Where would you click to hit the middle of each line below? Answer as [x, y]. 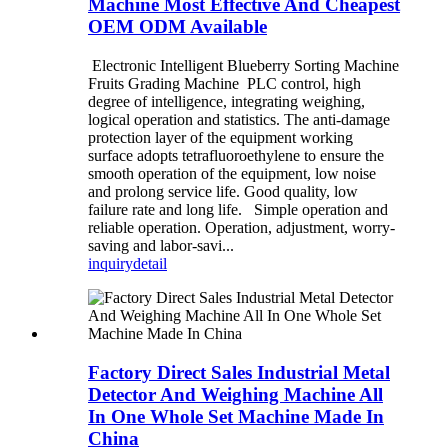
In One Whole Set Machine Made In [236, 416]
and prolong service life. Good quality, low [223, 192]
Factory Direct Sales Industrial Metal [239, 372]
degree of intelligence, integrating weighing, [226, 102]
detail [150, 264]
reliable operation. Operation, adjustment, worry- [241, 228]
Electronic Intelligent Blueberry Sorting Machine [243, 66]
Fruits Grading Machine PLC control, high [224, 84]
